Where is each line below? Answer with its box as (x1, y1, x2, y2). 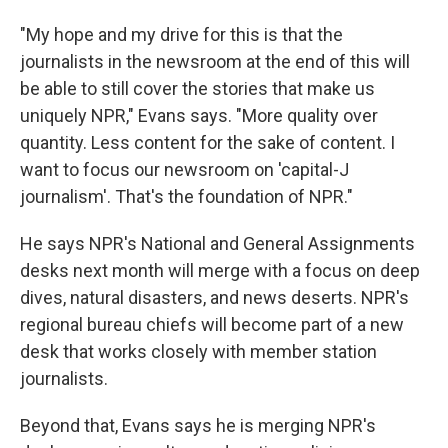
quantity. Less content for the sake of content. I (20, 132, 395, 153)
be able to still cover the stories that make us (20, 78, 375, 99)
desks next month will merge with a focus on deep (20, 260, 420, 281)
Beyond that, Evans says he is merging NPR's (20, 415, 376, 436)
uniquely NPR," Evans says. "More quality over (20, 105, 378, 126)
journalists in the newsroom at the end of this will (20, 51, 410, 72)
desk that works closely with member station (20, 341, 377, 362)
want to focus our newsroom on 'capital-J (20, 159, 349, 180)
